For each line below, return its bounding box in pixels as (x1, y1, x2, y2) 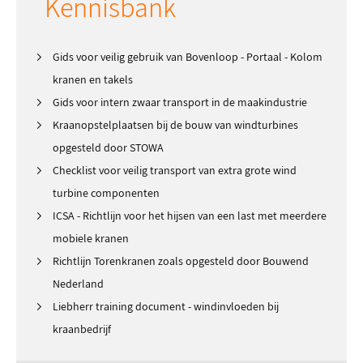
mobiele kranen (53, 231, 129, 246)
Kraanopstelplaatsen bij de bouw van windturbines (53, 117, 298, 132)
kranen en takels (53, 72, 133, 87)
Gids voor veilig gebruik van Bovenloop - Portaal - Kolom (53, 49, 322, 64)
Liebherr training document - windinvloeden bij (53, 299, 279, 314)
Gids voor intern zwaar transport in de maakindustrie (53, 95, 307, 109)
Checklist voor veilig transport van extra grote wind (53, 163, 297, 177)
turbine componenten (53, 186, 160, 200)
